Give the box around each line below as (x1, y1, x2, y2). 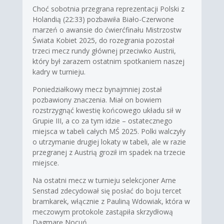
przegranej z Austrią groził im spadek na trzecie (32, 147, 185, 157)
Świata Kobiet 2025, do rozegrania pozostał (32, 35, 174, 45)
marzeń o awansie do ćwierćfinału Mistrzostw (32, 24, 181, 34)
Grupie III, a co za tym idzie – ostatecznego (32, 115, 172, 125)
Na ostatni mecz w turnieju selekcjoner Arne (32, 175, 176, 185)
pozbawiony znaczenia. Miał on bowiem (32, 94, 161, 104)
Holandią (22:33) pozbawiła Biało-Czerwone (32, 14, 174, 24)
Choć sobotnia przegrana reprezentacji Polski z (32, 3, 184, 13)
